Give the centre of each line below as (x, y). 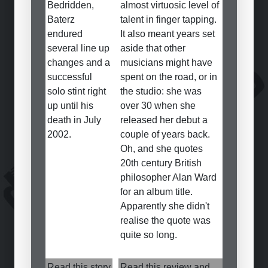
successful (70, 77)
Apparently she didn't (165, 206)
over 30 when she (158, 106)
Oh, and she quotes (162, 149)
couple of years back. (165, 134)
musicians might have (166, 63)
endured (65, 34)
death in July (74, 120)
